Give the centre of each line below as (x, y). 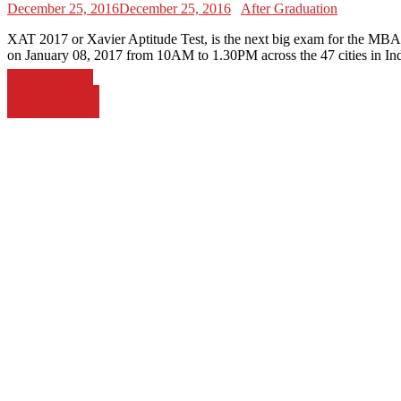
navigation (55, 113)
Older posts (50, 85)
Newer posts (53, 102)
